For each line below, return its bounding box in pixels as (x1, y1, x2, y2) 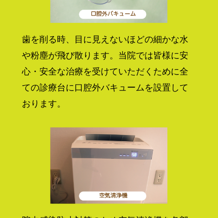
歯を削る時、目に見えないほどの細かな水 (21, 34, 188, 44)
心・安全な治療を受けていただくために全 (21, 66, 188, 76)
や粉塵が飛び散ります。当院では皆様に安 (21, 50, 188, 60)
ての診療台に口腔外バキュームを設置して (21, 82, 188, 92)
